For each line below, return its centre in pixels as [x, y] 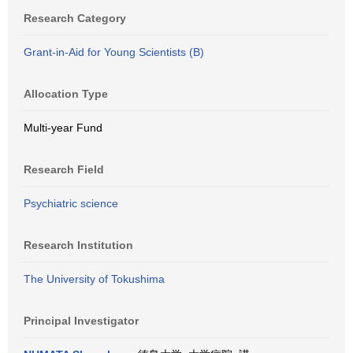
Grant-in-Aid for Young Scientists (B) [114, 52]
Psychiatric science [71, 203]
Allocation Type [66, 94]
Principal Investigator [81, 321]
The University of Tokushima [94, 279]
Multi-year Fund [63, 128]
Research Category [75, 18]
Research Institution [78, 245]
